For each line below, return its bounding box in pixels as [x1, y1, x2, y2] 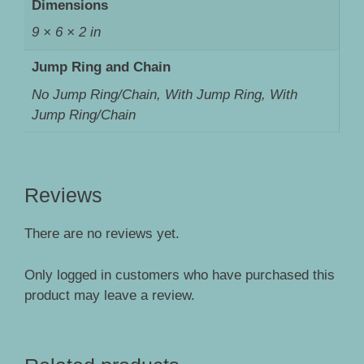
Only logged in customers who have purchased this [24, 266, 335, 283]
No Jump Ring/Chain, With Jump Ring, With [31, 86, 297, 102]
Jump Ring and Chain [31, 59, 171, 76]
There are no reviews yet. [24, 226, 180, 242]
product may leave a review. [24, 287, 195, 303]
